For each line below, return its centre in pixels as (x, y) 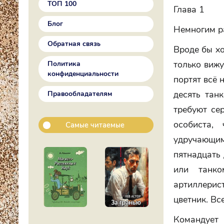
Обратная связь (74, 44)
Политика (64, 64)
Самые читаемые (95, 125)
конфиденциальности (83, 74)
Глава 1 (189, 9)
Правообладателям (80, 94)
